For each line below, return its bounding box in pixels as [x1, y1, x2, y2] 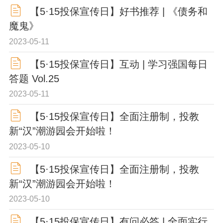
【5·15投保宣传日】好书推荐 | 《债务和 [29, 6, 208, 17]
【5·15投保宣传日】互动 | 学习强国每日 [29, 58, 208, 70]
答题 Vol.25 [8, 73, 59, 84]
